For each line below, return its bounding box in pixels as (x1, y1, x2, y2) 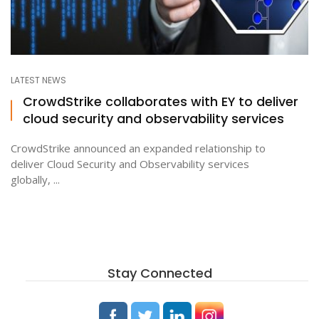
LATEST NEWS (11, 74, 66, 86)
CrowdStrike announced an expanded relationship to (11, 141, 266, 155)
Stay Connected (107, 264, 212, 282)
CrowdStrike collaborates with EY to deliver (23, 93, 298, 110)
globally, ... (11, 172, 60, 187)
